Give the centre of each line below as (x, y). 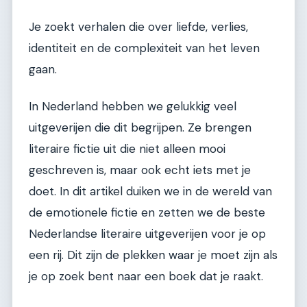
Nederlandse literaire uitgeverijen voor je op (147, 233)
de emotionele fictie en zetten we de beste (147, 212)
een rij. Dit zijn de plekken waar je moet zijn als (153, 255)
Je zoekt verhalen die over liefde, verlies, (138, 27)
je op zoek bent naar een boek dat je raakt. (146, 276)
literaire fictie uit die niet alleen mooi (127, 148)
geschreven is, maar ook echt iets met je (140, 170)
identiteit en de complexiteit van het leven (144, 48)
